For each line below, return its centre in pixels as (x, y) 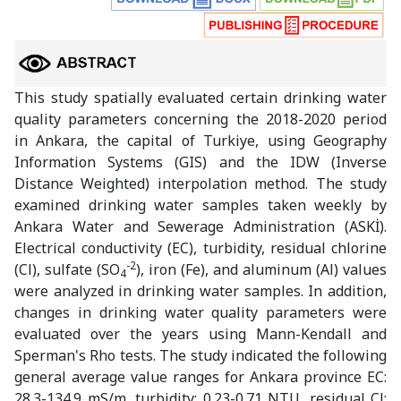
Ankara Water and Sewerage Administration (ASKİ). (200, 227)
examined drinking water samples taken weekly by (200, 205)
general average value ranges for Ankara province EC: (200, 377)
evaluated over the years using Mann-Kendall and (200, 334)
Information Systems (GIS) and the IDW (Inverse (200, 162)
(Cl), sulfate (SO (67, 270)
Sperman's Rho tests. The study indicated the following (200, 356)
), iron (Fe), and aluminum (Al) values (261, 270)
